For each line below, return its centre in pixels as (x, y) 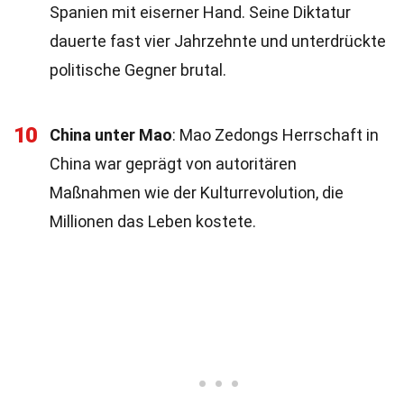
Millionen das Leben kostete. (153, 221)
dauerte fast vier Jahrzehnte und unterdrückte (218, 41)
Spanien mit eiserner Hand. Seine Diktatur (200, 12)
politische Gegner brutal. (138, 70)
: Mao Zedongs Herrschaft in (275, 135)
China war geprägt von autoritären (173, 164)
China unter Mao (111, 135)
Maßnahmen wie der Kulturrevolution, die (197, 193)
